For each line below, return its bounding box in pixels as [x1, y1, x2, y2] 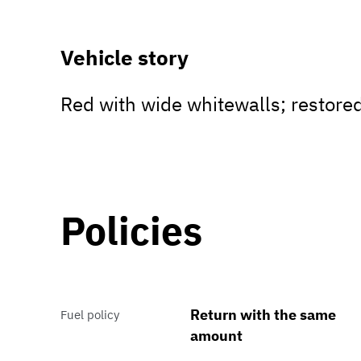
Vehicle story [60, 44, 189, 72]
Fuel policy [60, 307, 120, 323]
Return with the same [189, 305, 336, 325]
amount [189, 326, 243, 346]
